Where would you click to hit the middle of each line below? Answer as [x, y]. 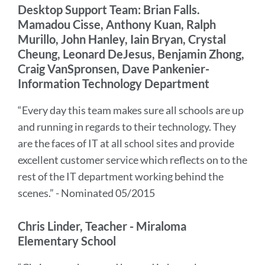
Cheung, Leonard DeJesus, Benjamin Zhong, [131, 54]
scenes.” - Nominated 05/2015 [86, 193]
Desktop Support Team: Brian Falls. [109, 9]
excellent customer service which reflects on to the [132, 160]
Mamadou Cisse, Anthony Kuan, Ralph [117, 24]
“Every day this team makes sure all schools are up [131, 110]
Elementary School [67, 241]
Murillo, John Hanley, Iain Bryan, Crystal [122, 39]
